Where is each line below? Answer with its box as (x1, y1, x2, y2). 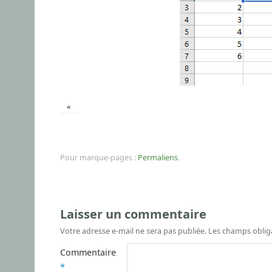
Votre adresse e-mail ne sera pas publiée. (60, 225, 206, 236)
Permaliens (138, 152, 178, 163)
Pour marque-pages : (60, 152, 138, 163)
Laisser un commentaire (60, 205, 206, 222)
